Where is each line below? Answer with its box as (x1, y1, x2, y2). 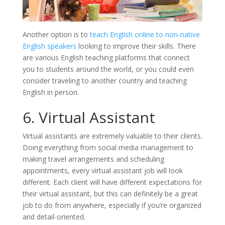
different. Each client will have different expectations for (22, 177, 202, 187)
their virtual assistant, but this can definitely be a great (22, 188, 198, 198)
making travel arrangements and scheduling (22, 154, 164, 164)
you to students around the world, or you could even (22, 64, 194, 74)
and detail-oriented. (22, 211, 89, 221)
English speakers (22, 41, 76, 51)
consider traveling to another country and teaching (22, 75, 187, 85)
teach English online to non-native (89, 29, 200, 39)
